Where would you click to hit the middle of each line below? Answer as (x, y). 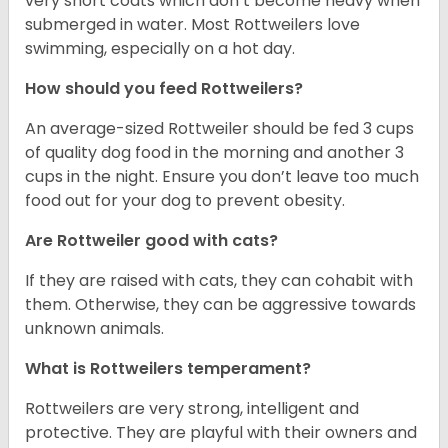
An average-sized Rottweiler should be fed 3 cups (219, 129)
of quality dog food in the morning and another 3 (214, 153)
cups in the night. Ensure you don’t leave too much (222, 177)
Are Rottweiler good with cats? (151, 241)
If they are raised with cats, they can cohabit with (219, 281)
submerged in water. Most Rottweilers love (192, 25)
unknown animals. (96, 329)
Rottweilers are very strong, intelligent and (192, 409)
